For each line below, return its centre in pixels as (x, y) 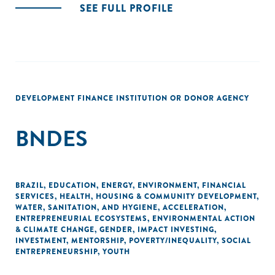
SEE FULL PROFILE (126, 8)
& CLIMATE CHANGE (55, 230)
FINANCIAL (224, 185)
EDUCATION (72, 185)
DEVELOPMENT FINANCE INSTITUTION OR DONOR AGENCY (132, 98)
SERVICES (35, 196)
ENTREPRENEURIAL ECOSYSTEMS (81, 219)
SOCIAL (236, 241)
